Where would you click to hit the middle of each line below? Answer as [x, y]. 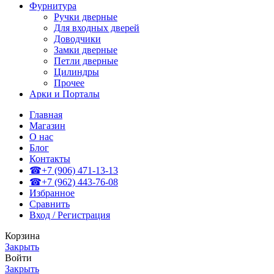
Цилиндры [76, 72]
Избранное [52, 193]
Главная [46, 114]
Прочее [69, 83]
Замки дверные [86, 50]
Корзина [22, 235]
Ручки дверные [86, 17]
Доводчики [77, 39]
